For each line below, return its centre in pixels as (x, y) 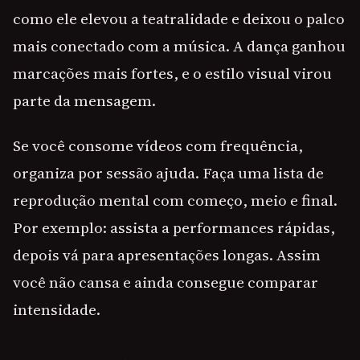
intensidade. (57, 310)
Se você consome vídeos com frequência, (158, 146)
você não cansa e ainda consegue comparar (166, 282)
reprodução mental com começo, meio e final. (175, 200)
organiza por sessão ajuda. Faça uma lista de (168, 173)
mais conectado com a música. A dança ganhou (179, 46)
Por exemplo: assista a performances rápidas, (174, 228)
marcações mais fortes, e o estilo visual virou (172, 74)
